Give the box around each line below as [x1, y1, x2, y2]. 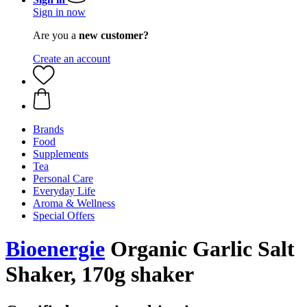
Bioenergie [5, 236, 105, 262]
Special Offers [33, 210, 95, 221]
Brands [33, 123, 64, 135]
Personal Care [33, 173, 93, 184]
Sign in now [33, 6, 86, 18]
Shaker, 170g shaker [5, 262, 194, 287]
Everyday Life [33, 185, 95, 197]
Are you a [33, 29, 79, 41]
